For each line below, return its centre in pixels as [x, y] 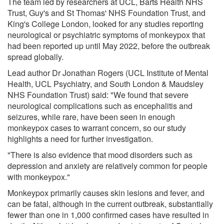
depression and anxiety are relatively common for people [107, 165]
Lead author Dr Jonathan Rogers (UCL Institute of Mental [108, 72]
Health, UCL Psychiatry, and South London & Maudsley [105, 83]
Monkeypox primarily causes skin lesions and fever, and [106, 192]
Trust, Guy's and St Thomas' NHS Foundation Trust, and [106, 12]
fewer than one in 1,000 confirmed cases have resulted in [108, 214]
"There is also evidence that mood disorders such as [100, 154]
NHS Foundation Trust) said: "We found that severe [98, 94]
